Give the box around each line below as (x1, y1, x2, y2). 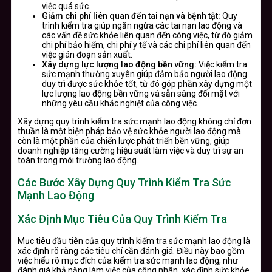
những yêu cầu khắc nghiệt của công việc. (42, 98, 199, 108)
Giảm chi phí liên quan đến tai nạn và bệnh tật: (42, 10, 220, 21)
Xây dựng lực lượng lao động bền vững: (42, 59, 197, 69)
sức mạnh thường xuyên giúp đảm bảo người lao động (42, 69, 247, 79)
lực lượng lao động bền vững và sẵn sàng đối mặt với (42, 88, 240, 98)
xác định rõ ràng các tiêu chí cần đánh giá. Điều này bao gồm (18, 245, 245, 256)
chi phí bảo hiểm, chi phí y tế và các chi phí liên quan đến (42, 39, 251, 50)
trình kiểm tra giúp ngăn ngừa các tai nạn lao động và (42, 20, 242, 30)
